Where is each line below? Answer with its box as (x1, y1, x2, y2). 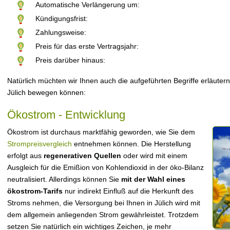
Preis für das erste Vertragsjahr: (35, 42, 139, 50)
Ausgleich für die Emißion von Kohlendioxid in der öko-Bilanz (7, 163, 204, 171)
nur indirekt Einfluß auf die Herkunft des (63, 187, 194, 195)
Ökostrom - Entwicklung (7, 108, 125, 121)
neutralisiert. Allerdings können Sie (7, 175, 121, 183)
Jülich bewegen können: (7, 88, 86, 97)
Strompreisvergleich (7, 140, 72, 148)
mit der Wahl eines (121, 175, 185, 183)
